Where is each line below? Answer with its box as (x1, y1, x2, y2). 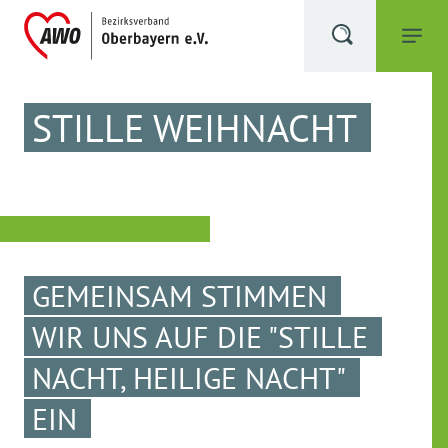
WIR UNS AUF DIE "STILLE (32, 317, 368, 356)
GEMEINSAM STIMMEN (32, 276, 327, 315)
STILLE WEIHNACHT (32, 103, 357, 152)
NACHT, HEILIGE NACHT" (32, 358, 346, 397)
